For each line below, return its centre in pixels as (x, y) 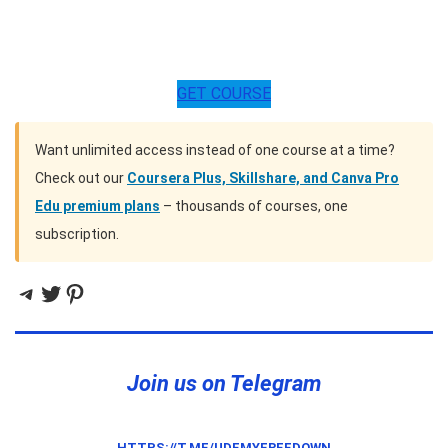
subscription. (77, 234)
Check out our (81, 178)
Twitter (77, 292)
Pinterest (112, 292)
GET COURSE (224, 94)
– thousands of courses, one (254, 206)
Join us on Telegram (224, 384)
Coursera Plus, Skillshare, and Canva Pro (263, 178)
